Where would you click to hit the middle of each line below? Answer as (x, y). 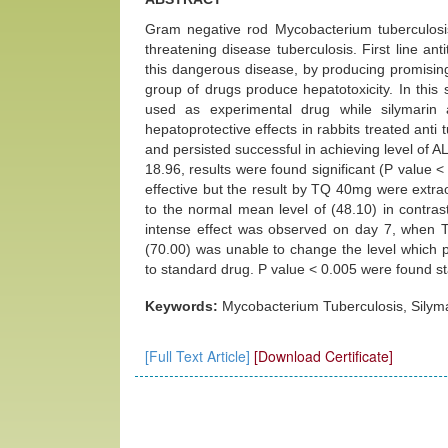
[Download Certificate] (323, 356)
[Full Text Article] (197, 356)
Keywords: (183, 306)
